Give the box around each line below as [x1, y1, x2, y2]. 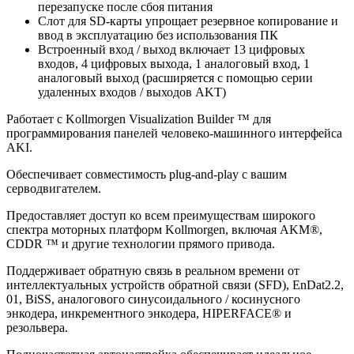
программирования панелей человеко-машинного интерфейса [6, 126, 342, 141]
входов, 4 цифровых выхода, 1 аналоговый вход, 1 [38, 57, 310, 71]
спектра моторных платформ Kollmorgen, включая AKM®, [6, 223, 322, 237]
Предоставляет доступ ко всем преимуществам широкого [6, 209, 315, 223]
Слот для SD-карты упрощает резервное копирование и [38, 14, 338, 28]
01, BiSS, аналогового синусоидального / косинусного [6, 292, 300, 307]
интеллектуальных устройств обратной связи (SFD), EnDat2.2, [6, 278, 344, 292]
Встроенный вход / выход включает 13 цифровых [38, 43, 305, 57]
